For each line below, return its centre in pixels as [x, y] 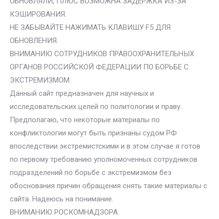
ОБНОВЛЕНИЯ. [34, 41]
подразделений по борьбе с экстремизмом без [91, 173]
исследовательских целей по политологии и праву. [96, 107]
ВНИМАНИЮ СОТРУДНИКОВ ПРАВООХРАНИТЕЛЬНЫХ [102, 54]
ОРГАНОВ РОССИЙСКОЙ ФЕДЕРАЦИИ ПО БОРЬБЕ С [99, 67]
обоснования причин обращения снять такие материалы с [109, 186]
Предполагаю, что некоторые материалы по [85, 120]
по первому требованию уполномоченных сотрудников [104, 159]
